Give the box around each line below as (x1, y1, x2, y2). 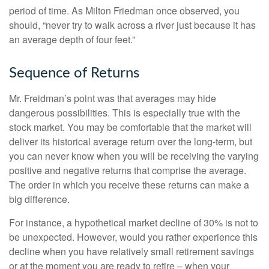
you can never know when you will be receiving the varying (9, 149, 259, 163)
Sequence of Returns (9, 66, 139, 81)
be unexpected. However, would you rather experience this (9, 230, 258, 244)
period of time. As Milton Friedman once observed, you (9, 4, 240, 18)
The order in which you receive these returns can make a (9, 178, 249, 192)
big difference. (9, 192, 70, 207)
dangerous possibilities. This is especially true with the (9, 106, 240, 120)
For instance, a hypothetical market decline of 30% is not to (9, 216, 258, 230)
